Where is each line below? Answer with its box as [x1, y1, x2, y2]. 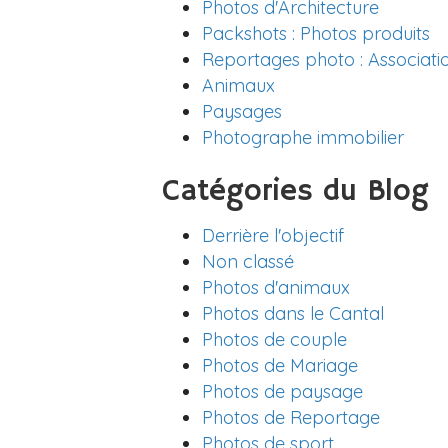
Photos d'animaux [202, 276, 350, 299]
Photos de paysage [202, 380, 363, 403]
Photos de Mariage [202, 354, 358, 377]
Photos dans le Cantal [202, 302, 384, 325]
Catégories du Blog [162, 173, 429, 210]
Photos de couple [202, 328, 347, 351]
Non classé [202, 250, 294, 273]
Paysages [202, 100, 282, 123]
